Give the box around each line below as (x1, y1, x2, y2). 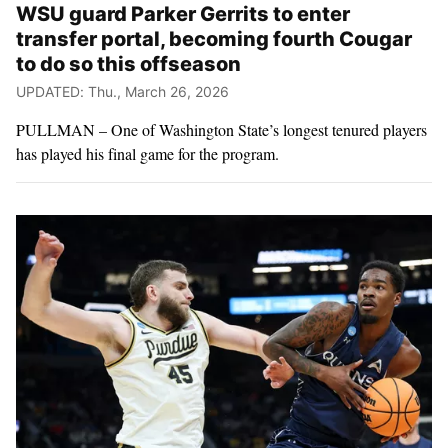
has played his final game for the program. (16, 143, 279, 165)
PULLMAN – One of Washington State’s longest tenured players (16, 119, 427, 141)
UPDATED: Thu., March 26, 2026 (16, 83, 229, 101)
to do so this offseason (16, 52, 241, 77)
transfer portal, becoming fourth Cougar (16, 27, 412, 52)
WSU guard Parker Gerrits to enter (16, 2, 350, 27)
